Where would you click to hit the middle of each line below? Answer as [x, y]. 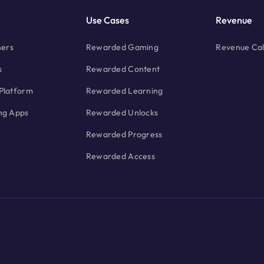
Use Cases [107, 20]
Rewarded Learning [124, 91]
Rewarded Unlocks [122, 113]
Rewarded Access [120, 156]
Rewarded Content [123, 69]
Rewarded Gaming [122, 47]
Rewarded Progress [124, 135]
